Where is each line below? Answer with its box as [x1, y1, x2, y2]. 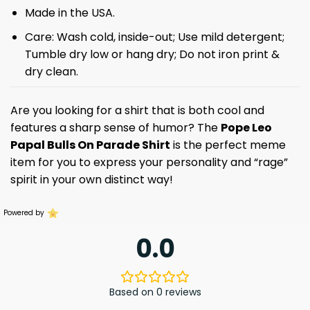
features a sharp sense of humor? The [10, 120, 221, 136]
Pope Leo [221, 120, 272, 136]
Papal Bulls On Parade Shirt [10, 137, 170, 154]
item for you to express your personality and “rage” [10, 154, 288, 171]
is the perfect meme [170, 137, 286, 154]
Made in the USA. [24, 5, 115, 21]
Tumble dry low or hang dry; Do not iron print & [24, 46, 280, 62]
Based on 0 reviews [109, 285, 201, 300]
